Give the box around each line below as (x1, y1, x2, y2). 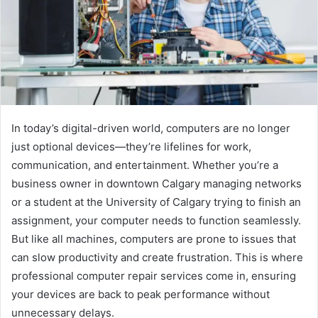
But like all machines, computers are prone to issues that (11, 232, 296, 246)
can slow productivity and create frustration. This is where (11, 251, 303, 265)
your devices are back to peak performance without (11, 287, 270, 302)
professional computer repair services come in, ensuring (11, 269, 296, 283)
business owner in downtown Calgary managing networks (11, 177, 302, 191)
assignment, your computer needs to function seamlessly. (11, 214, 301, 228)
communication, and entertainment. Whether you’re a (11, 158, 278, 172)
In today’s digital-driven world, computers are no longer (11, 121, 290, 136)
